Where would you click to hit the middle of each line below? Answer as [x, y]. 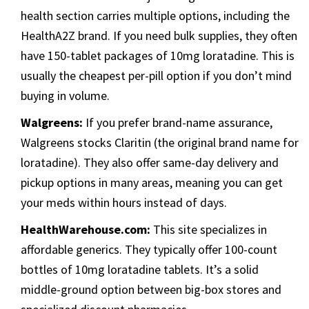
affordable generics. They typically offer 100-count [149, 250]
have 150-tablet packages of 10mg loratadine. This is [158, 56]
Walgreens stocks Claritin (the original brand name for [160, 143]
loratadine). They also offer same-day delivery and [150, 163]
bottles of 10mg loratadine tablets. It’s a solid [140, 270]
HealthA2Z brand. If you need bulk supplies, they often [159, 36]
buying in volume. [65, 96]
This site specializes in [209, 230]
